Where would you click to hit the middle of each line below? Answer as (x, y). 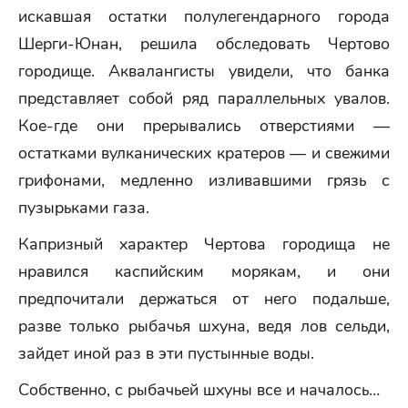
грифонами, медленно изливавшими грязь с (204, 180)
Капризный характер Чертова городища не (204, 244)
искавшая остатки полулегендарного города (204, 16)
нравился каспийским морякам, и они (204, 271)
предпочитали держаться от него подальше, (204, 299)
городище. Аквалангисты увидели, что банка (204, 71)
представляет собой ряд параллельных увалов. (204, 98)
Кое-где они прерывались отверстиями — (204, 126)
